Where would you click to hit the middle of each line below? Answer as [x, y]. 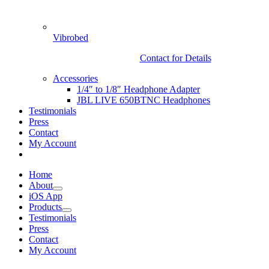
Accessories [75, 78]
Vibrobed [71, 38]
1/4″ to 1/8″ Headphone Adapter [138, 89]
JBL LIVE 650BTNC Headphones [144, 100]
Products [45, 207]
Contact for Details [175, 58]
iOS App [46, 196]
